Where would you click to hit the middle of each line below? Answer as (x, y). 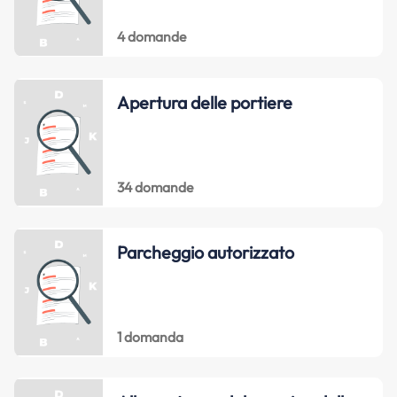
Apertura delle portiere (204, 102)
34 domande (155, 187)
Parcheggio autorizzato (205, 253)
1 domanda (150, 336)
